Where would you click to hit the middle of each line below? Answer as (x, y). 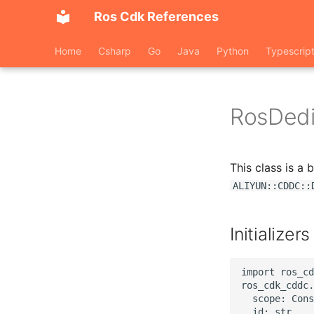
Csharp (115, 51)
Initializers (270, 234)
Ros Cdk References (156, 16)
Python (233, 51)
